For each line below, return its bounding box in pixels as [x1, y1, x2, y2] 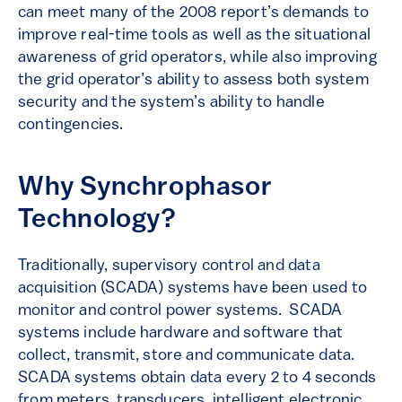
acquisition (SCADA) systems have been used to [18, 280, 368, 298]
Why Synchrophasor [18, 174, 273, 203]
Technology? [18, 206, 177, 235]
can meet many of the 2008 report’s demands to [18, 4, 370, 22]
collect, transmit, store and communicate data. [18, 347, 355, 365]
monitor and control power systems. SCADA [18, 302, 343, 320]
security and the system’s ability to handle [18, 94, 325, 112]
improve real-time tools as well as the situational [18, 27, 371, 45]
